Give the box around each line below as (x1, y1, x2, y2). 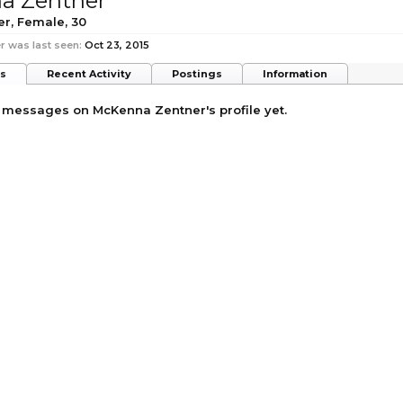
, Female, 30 (11, 14, 86, 29)
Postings (172, 67, 222, 80)
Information (263, 67, 327, 80)
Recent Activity (47, 67, 131, 80)
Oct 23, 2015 (85, 39, 149, 51)
